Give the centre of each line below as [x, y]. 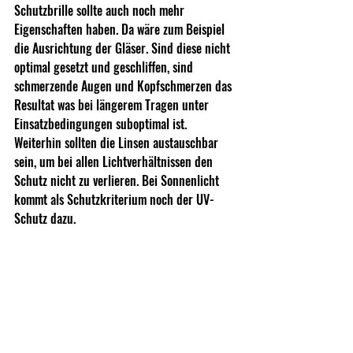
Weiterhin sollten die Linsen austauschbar [118, 143]
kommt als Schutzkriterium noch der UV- [114, 200]
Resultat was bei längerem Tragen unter [113, 105]
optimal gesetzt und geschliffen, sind [105, 67]
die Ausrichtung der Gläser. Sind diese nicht [124, 48]
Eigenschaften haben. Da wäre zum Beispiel [121, 30]
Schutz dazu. [45, 219]
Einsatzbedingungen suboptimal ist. [102, 124]
